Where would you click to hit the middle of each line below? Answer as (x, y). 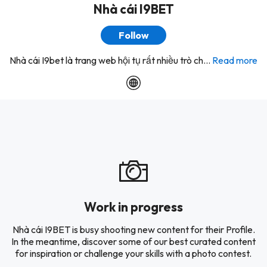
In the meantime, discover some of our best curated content (133, 241)
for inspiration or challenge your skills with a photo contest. (133, 253)
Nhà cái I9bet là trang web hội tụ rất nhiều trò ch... (110, 60)
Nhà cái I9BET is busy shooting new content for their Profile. (133, 229)
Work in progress (133, 207)
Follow (133, 35)
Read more (235, 60)
